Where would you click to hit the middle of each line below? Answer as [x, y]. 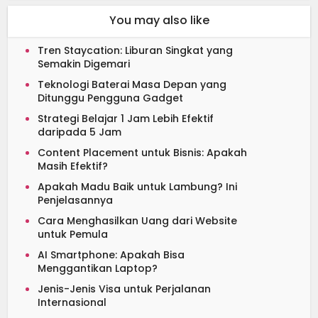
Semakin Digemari [84, 64]
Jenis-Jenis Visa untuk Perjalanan [125, 289]
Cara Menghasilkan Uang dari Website [138, 220]
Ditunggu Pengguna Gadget [111, 98]
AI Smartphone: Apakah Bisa [111, 254]
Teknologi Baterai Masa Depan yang [132, 84]
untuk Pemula [73, 234]
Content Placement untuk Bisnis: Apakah [143, 152]
